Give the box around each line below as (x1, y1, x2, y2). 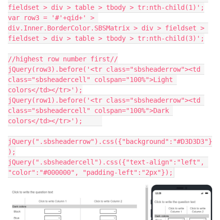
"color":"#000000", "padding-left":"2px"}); (8, 168, 173, 176)
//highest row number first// (8, 55, 118, 63)
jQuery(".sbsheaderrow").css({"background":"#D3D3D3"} (8, 137, 212, 145)
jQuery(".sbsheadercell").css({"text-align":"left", (8, 158, 204, 166)
